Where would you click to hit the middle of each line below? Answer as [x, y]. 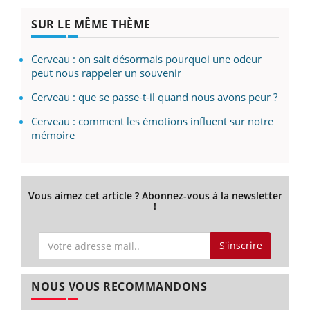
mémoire [53, 135]
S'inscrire [240, 246]
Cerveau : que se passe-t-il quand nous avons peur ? [154, 97]
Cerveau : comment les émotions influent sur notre [152, 121]
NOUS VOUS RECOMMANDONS [119, 286]
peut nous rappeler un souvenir [106, 72]
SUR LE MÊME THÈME [91, 24]
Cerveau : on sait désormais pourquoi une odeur [146, 58]
